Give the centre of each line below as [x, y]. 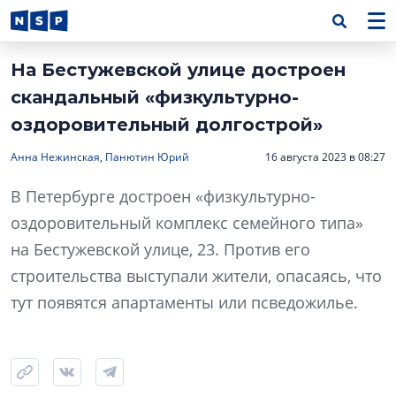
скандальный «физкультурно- [155, 97]
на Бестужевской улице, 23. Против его [160, 249]
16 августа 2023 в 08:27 [325, 157]
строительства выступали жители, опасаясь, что [196, 276]
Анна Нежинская [55, 157]
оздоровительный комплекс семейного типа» [187, 223]
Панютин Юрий [147, 157]
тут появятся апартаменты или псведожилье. [184, 302]
